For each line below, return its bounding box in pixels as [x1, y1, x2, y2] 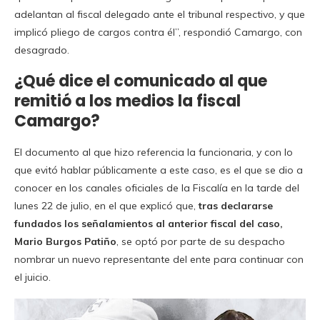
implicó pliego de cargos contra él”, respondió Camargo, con [14, 26, 302, 39]
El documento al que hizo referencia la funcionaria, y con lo [14, 146, 293, 159]
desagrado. [14, 44, 69, 56]
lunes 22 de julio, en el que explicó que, [14, 199, 199, 212]
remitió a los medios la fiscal [14, 90, 241, 112]
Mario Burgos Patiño [14, 235, 116, 248]
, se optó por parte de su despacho [116, 235, 285, 248]
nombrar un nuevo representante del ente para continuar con [14, 253, 304, 266]
